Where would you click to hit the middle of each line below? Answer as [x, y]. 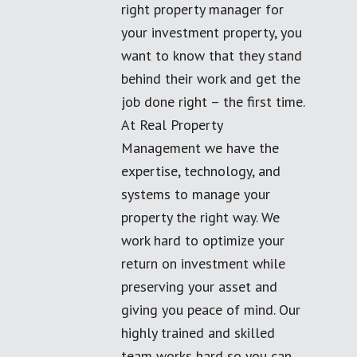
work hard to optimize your [203, 240]
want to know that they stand [212, 55]
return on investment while [203, 263]
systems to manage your [196, 194]
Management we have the [200, 148]
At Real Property [172, 125]
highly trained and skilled [198, 333]
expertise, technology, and [201, 171]
